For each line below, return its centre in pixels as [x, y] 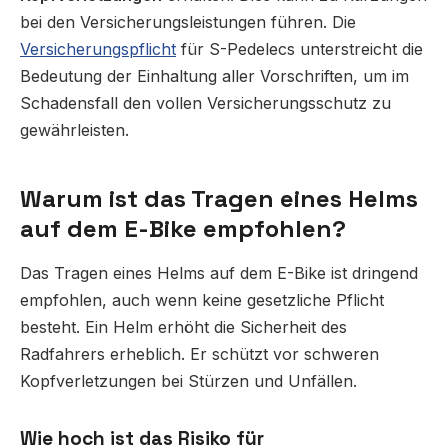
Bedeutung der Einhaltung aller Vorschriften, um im [214, 76]
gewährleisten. [74, 130]
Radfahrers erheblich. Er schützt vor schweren [199, 354]
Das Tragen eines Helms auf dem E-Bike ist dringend [219, 273]
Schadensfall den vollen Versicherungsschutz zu [205, 103]
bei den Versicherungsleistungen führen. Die [188, 22]
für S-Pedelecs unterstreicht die [299, 49]
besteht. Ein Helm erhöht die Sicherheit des [183, 327]
